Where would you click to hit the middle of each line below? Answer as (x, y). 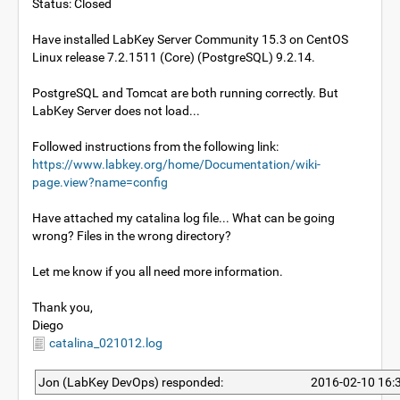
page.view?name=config (100, 182)
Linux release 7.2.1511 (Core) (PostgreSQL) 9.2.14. (174, 57)
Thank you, (62, 307)
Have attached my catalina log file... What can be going (183, 218)
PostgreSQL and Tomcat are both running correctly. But (185, 93)
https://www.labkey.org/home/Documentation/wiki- (176, 164)
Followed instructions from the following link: (155, 146)
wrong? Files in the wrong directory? (132, 236)
